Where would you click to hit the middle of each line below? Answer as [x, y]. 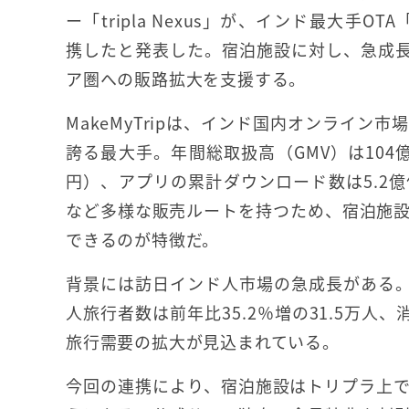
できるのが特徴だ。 [143, 240]
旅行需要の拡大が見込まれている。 [203, 342]
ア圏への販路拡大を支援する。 [186, 79]
